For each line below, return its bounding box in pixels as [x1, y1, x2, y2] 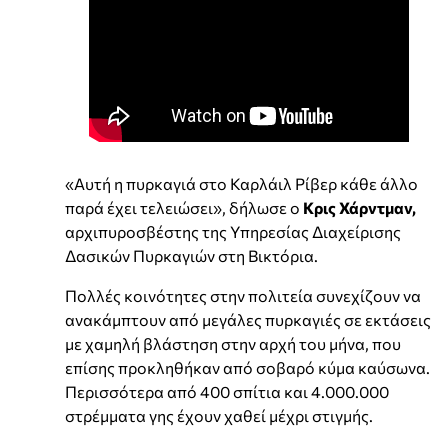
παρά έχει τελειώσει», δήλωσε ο [65, 197, 303, 217]
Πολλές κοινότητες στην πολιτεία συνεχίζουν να [65, 285, 421, 305]
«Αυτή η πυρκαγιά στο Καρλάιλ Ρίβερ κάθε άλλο [65, 173, 418, 193]
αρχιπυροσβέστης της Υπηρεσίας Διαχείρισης [65, 221, 401, 241]
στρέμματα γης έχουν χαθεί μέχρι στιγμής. [65, 405, 373, 425]
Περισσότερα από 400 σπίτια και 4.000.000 [65, 381, 389, 401]
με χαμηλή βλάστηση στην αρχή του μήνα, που [65, 333, 401, 353]
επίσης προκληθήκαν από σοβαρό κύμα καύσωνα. [65, 357, 430, 377]
